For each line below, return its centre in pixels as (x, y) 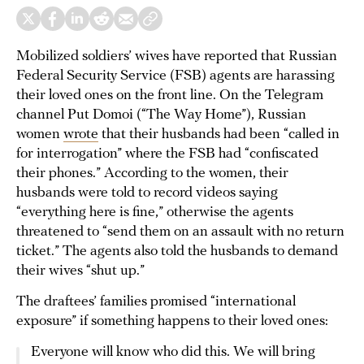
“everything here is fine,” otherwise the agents (155, 212)
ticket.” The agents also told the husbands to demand (177, 251)
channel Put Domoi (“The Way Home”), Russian (161, 115)
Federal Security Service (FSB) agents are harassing (175, 76)
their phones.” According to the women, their (152, 173)
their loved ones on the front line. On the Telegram (170, 95)
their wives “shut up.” (80, 271)
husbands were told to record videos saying (147, 193)
